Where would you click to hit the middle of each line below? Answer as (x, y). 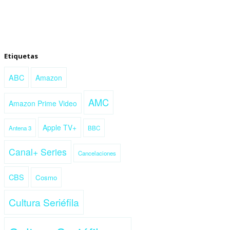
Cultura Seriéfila (44, 202)
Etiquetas (21, 56)
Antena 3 (20, 128)
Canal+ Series (38, 151)
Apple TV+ (60, 127)
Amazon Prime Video (43, 103)
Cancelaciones (97, 153)
